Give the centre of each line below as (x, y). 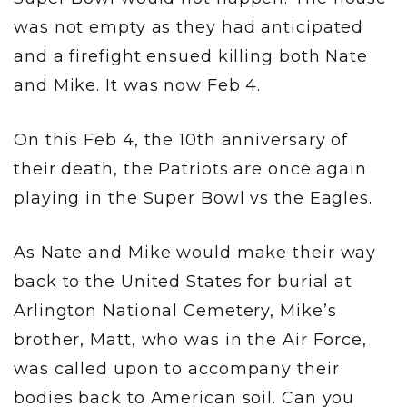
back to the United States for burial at (184, 281)
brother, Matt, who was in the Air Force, (190, 339)
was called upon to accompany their (177, 368)
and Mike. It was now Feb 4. (138, 85)
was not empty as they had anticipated (189, 27)
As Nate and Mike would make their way (195, 252)
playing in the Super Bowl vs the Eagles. (193, 198)
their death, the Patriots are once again (190, 169)
